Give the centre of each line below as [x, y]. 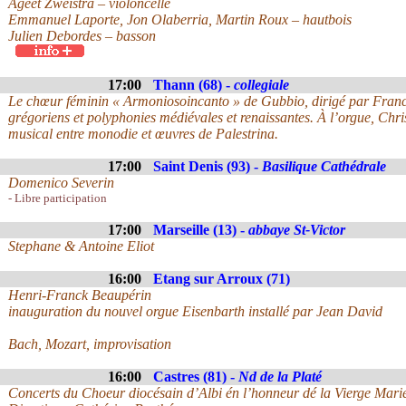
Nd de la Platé [280, 377]
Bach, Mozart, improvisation [90, 344]
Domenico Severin [61, 183]
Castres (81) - [196, 377]
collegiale [261, 85]
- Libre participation [58, 198]
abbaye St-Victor [297, 230]
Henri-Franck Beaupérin [80, 295]
